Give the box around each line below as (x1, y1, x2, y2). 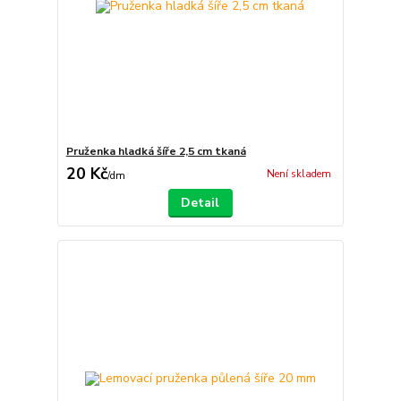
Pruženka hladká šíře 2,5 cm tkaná (65, 143, 246, 158)
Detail (181, 193, 220, 211)
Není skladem (266, 167, 331, 182)
